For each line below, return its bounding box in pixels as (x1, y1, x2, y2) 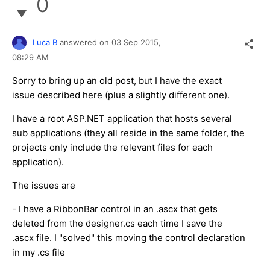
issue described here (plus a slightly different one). (12, 89, 230, 101)
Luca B (33, 37, 57, 47)
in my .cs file (12, 246, 65, 258)
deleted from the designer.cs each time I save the (12, 217, 222, 229)
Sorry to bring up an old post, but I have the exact (12, 74, 222, 86)
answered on (60, 37, 111, 47)
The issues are (12, 179, 78, 191)
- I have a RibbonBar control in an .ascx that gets (12, 202, 218, 215)
